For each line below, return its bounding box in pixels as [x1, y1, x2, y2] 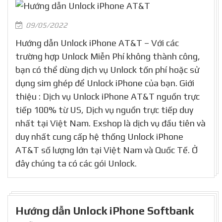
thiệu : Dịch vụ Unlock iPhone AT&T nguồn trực [15, 91, 200, 102]
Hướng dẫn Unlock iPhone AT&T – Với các [15, 38, 179, 48]
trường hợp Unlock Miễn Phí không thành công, [15, 51, 200, 61]
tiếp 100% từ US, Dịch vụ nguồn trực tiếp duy [15, 105, 193, 115]
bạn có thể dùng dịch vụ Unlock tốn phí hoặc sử [15, 64, 199, 75]
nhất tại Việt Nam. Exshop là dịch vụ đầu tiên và [15, 118, 206, 128]
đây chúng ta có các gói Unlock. [15, 158, 137, 168]
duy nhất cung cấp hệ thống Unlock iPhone [15, 131, 183, 142]
